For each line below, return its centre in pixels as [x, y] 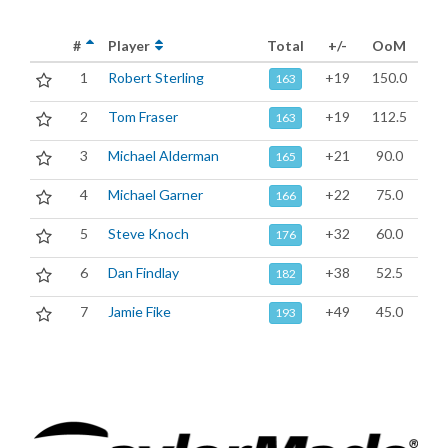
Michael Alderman [163, 155]
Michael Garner [155, 194]
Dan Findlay [143, 272]
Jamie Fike [139, 311]
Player [130, 45]
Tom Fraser [143, 116]
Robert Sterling [156, 77]
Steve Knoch [148, 233]
